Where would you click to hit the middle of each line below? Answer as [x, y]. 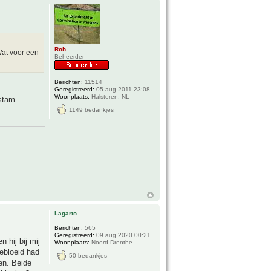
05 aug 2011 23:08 [122, 89]
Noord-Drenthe [111, 243]
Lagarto [66, 214]
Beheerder [70, 56]
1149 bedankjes [92, 109]
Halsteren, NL [110, 96]
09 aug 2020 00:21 [123, 235]
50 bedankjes [88, 256]
